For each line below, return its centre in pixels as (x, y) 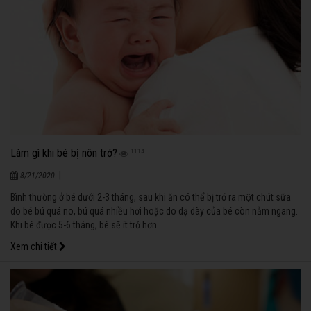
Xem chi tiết (35, 247)
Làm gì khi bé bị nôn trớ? (64, 153)
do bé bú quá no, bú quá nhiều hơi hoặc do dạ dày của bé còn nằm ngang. (154, 211)
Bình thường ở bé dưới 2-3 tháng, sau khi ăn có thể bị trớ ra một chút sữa (151, 197)
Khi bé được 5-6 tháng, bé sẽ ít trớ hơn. (85, 225)
